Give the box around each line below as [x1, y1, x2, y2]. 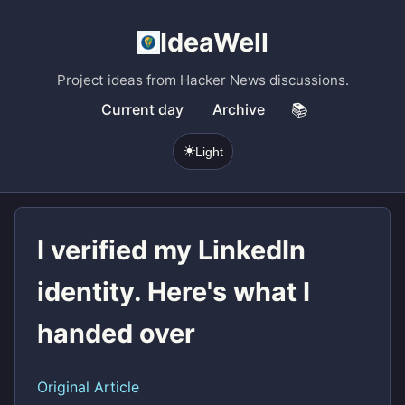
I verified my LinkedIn [37, 234, 306, 266]
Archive [212, 100, 265, 118]
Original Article [37, 378, 139, 396]
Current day [100, 100, 184, 118]
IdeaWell [160, 26, 268, 58]
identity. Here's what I [37, 276, 310, 307]
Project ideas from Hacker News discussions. [56, 71, 349, 89]
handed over [37, 317, 195, 349]
